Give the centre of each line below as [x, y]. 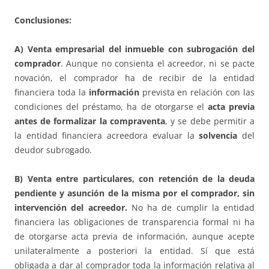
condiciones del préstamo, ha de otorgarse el [111, 107]
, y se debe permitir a [210, 121]
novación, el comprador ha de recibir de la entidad [134, 78]
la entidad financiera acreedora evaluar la [107, 136]
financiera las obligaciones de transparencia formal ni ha [134, 222]
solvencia [218, 136]
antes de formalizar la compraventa [90, 121]
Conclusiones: [43, 20]
